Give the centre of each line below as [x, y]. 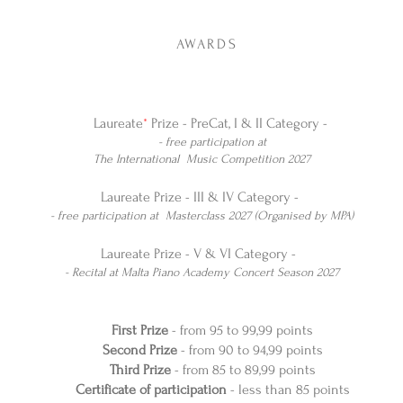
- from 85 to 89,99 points [243, 370]
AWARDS [207, 44]
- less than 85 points [290, 390]
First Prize [140, 330]
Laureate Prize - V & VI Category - [201, 254]
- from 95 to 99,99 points [241, 330]
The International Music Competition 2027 [201, 159]
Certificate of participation [152, 390]
